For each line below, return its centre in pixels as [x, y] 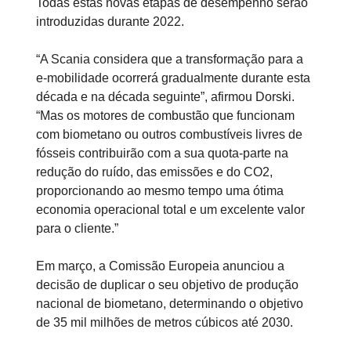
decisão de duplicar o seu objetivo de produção [167, 285]
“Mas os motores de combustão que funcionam [165, 116]
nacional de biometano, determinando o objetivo [170, 304]
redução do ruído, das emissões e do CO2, [154, 172]
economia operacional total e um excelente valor [170, 210]
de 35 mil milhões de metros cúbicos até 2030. [166, 323]
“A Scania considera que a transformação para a [170, 60]
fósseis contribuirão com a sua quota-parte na [162, 154]
